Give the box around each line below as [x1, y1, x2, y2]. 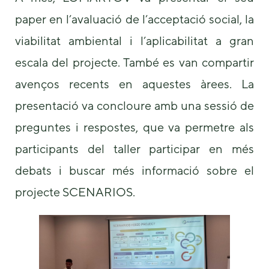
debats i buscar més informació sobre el [15, 163, 254, 177]
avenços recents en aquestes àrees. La [15, 76, 254, 91]
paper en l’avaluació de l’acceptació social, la [15, 11, 254, 26]
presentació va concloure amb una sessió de [15, 98, 254, 112]
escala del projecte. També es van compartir [15, 55, 254, 69]
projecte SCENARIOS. [15, 184, 135, 199]
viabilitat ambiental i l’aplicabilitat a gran [15, 33, 254, 47]
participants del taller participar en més [15, 141, 254, 156]
